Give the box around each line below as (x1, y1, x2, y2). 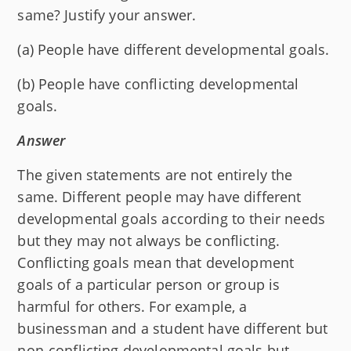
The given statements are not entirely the (17, 165, 293, 184)
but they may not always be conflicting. (17, 230, 280, 250)
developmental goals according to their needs (17, 208, 325, 228)
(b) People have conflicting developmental (17, 74, 299, 93)
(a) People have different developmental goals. (17, 39, 330, 59)
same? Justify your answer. (17, 5, 197, 24)
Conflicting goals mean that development (17, 252, 295, 272)
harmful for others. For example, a (17, 296, 248, 316)
